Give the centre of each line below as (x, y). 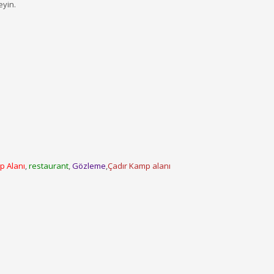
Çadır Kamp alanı (139, 166)
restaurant (48, 166)
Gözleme (89, 166)
